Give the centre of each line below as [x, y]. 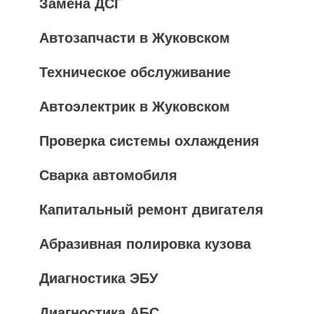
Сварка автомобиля [108, 175]
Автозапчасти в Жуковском [135, 38]
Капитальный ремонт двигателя [151, 210]
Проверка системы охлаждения [149, 141]
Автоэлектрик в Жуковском [135, 107]
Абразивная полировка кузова [145, 244]
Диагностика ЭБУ [98, 278]
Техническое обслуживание [135, 72]
